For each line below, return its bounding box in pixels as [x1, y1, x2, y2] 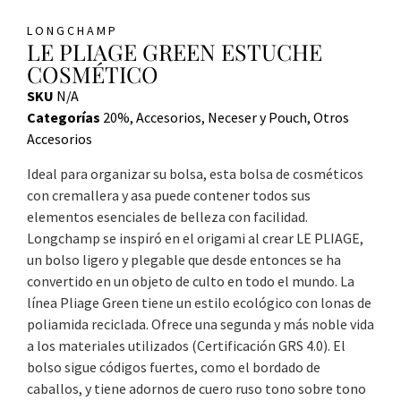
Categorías [27, 107, 100, 126]
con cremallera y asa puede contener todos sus [27, 185, 311, 204]
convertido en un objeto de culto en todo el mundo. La [27, 271, 354, 290]
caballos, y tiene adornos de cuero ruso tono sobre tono [27, 379, 366, 397]
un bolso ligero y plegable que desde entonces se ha [27, 250, 341, 269]
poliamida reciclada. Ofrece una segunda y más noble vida [27, 314, 374, 333]
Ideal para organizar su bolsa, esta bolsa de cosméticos [27, 164, 363, 183]
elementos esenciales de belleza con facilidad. [27, 207, 308, 226]
